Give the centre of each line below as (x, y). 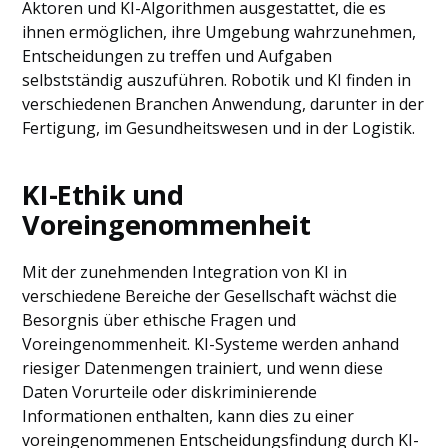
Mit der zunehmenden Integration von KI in (185, 272)
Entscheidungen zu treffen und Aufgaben (177, 56)
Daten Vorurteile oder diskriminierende (170, 392)
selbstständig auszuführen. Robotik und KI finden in (217, 80)
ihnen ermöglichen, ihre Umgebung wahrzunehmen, (219, 32)
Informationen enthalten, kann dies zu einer (188, 416)
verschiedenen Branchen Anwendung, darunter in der (223, 104)
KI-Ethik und (103, 194)
